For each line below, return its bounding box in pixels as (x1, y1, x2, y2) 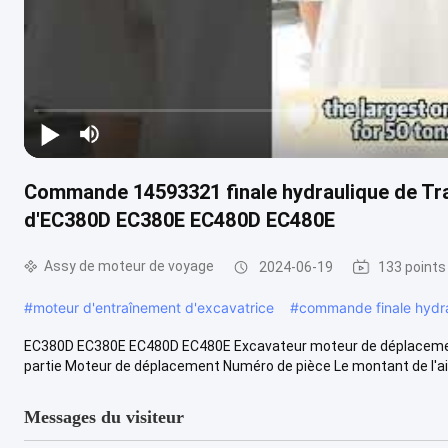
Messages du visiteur (24, 406, 184, 427)
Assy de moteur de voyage (44, 258, 214, 274)
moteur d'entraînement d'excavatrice (33, 298, 274, 316)
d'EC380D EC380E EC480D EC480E (24, 207, 335, 232)
